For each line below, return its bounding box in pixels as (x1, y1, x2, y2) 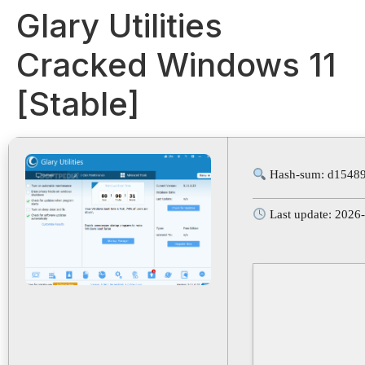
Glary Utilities (16, 6, 222, 46)
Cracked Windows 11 (16, 45, 336, 85)
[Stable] (16, 84, 139, 124)
